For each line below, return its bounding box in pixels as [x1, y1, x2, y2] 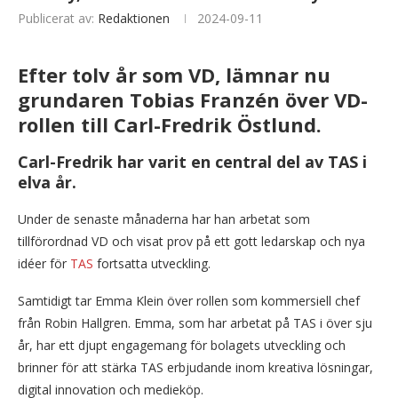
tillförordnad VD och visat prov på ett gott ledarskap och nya [18, 233, 365, 251]
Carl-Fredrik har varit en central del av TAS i [18, 151, 367, 173]
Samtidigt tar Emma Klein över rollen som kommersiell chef [18, 292, 360, 310]
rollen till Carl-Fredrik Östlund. [18, 111, 322, 139]
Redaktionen [98, 10, 170, 28]
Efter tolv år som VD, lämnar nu [18, 61, 330, 89]
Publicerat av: [18, 10, 98, 28]
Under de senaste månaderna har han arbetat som [18, 211, 310, 228]
